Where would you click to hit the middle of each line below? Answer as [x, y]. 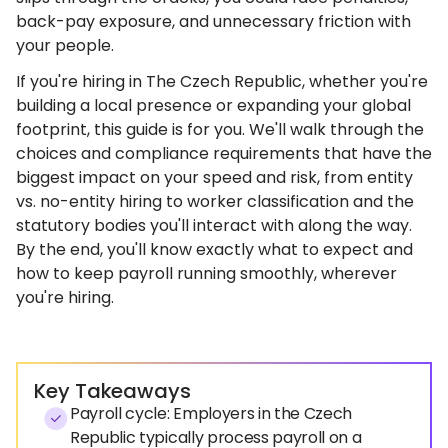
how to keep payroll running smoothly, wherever [206, 273]
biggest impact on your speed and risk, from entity [214, 177]
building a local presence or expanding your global [213, 105]
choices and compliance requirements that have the [224, 153]
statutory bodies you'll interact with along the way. [214, 225]
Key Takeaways [112, 391]
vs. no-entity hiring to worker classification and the [215, 201]
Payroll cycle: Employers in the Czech [211, 413]
